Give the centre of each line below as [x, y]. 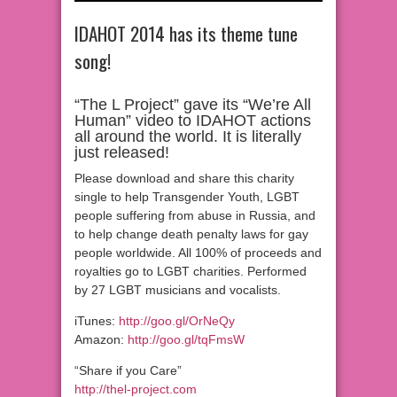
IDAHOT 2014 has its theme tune [186, 33]
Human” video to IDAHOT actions [193, 120]
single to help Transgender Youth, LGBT [187, 196]
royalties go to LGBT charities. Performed [191, 271]
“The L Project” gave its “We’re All [193, 104]
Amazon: [101, 339]
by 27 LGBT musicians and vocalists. [178, 289]
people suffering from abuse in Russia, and [195, 215]
